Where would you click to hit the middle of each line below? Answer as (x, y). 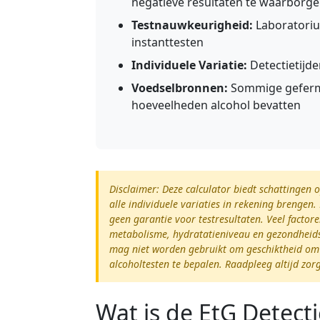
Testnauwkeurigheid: (192, 25)
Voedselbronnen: (180, 88)
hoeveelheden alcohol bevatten (216, 105)
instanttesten (167, 42)
